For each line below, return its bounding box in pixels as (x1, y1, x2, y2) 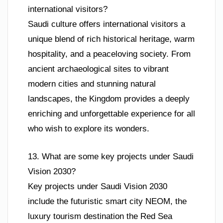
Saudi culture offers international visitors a (28, 19, 185, 29)
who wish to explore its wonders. (28, 124, 149, 134)
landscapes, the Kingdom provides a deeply (28, 94, 190, 104)
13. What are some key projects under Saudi (28, 151, 194, 161)
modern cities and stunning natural (28, 79, 156, 89)
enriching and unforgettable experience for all (28, 109, 195, 119)
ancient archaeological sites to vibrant (28, 64, 169, 74)
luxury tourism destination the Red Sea (28, 211, 172, 221)
